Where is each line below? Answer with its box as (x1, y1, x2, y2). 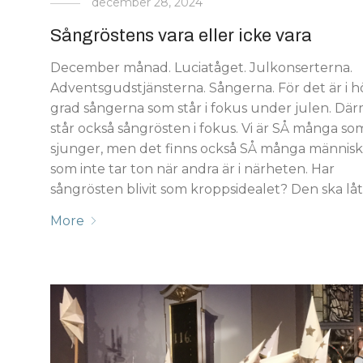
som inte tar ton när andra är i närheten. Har (50, 160, 335, 177)
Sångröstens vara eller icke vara (50, 25, 313, 45)
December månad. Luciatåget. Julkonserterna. (50, 59, 353, 75)
